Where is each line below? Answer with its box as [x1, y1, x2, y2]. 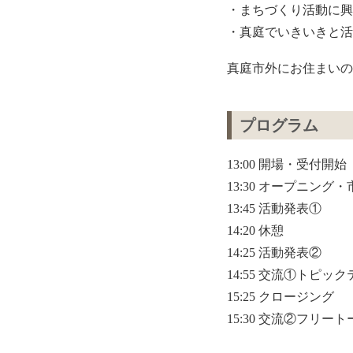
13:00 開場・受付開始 [226, 157, 347, 171]
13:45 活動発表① [226, 201, 321, 215]
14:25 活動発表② [226, 245, 321, 259]
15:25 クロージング [226, 289, 334, 303]
